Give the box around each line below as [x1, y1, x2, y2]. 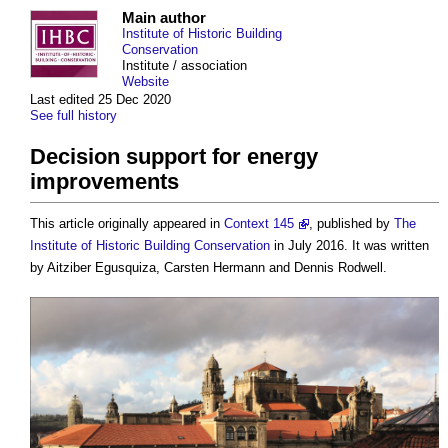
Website [122, 74, 169, 90]
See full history [30, 108, 117, 124]
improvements [30, 169, 179, 195]
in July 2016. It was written [270, 238, 429, 254]
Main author [122, 9, 206, 27]
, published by [309, 216, 394, 232]
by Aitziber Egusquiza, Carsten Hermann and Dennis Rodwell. [30, 260, 387, 276]
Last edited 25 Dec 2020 [30, 92, 171, 108]
